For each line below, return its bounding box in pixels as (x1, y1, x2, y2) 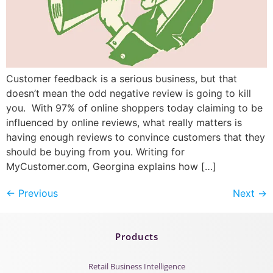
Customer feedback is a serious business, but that (6, 72, 237, 85)
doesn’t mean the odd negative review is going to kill (6, 87, 251, 99)
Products (115, 230, 158, 243)
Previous (15, 186, 58, 199)
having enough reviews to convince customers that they (6, 130, 265, 143)
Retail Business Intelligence (88, 260, 185, 272)
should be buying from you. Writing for (6, 145, 185, 158)
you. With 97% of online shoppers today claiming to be (6, 101, 263, 114)
